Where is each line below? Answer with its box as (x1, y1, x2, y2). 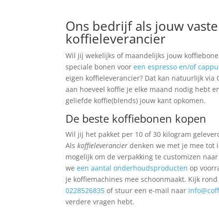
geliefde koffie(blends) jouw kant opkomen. (66, 96, 206, 106)
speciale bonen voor (66, 62, 134, 72)
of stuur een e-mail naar (105, 186, 189, 196)
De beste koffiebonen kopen (66, 111, 207, 126)
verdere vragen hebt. (66, 197, 135, 207)
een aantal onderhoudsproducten (77, 163, 188, 173)
